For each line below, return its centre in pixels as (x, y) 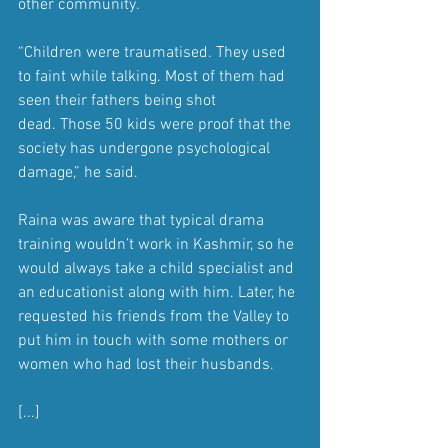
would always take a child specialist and (158, 268)
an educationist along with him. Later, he (158, 292)
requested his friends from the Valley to (155, 316)
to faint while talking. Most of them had (153, 76)
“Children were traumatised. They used (154, 52)
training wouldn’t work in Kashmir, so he (158, 244)
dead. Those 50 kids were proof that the (156, 124)
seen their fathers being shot (119, 100)
